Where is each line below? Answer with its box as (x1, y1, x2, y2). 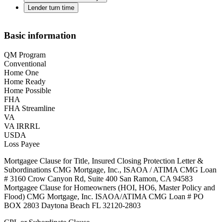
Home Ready (4, 77, 46, 86)
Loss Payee (4, 139, 40, 148)
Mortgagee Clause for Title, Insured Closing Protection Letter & (4, 156, 203, 165)
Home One (4, 68, 39, 77)
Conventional (4, 59, 46, 68)
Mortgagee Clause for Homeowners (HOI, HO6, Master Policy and (4, 183, 215, 192)
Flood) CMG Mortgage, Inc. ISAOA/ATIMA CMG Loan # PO (4, 192, 204, 201)
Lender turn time (28, 4, 74, 12)
